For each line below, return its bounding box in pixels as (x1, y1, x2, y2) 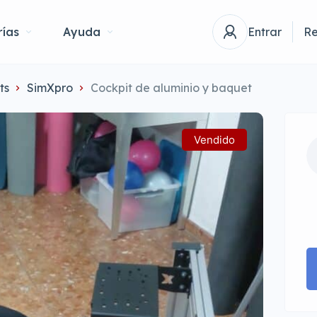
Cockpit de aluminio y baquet (91, 81, 252, 95)
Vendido (194, 133, 236, 146)
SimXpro (27, 81, 73, 95)
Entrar (248, 24, 282, 39)
